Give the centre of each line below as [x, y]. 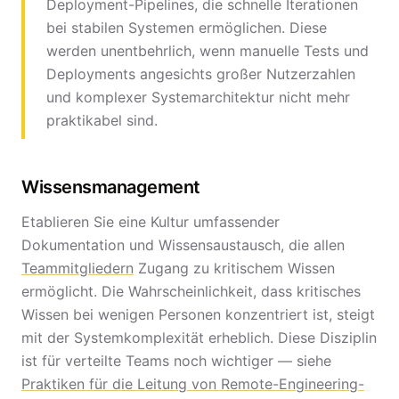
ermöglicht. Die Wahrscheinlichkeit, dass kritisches [191, 291]
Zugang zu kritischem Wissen [234, 268]
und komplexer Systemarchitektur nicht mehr [198, 97]
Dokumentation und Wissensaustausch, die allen [183, 245]
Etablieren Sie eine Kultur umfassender [151, 222]
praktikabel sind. [102, 120]
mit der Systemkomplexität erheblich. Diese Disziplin [199, 338]
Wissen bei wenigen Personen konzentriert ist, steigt [198, 314]
